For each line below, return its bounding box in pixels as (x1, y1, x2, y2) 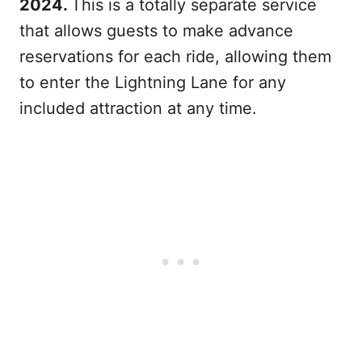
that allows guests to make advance (19, 21, 293, 40)
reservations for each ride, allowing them (19, 47, 331, 66)
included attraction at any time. (19, 99, 257, 118)
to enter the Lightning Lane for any (19, 73, 286, 92)
